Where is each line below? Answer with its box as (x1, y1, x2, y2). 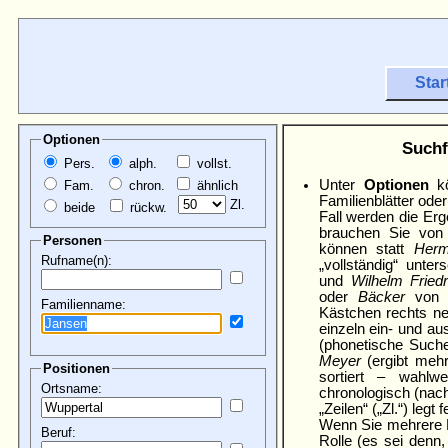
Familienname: (41, 297, 126, 313)
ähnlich (193, 178, 238, 194)
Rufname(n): (41, 253, 112, 269)
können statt (318, 240, 414, 257)
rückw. (126, 200, 167, 216)
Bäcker (357, 288, 405, 305)
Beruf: (41, 424, 76, 440)
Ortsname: (41, 380, 102, 396)
